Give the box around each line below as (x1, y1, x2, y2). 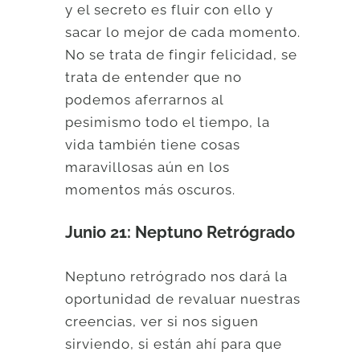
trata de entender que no (65, 68, 243, 85)
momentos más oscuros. (65, 181, 236, 198)
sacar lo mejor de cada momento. (65, 23, 301, 40)
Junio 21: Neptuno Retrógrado (65, 223, 296, 243)
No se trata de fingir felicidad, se (65, 46, 298, 63)
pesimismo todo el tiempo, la (65, 113, 271, 130)
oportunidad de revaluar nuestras (65, 290, 301, 307)
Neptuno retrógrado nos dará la (65, 268, 288, 284)
